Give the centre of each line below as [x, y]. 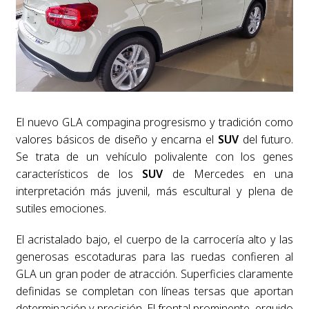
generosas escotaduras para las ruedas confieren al [154, 257]
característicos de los [79, 174]
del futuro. [268, 140]
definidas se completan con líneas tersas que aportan [154, 291]
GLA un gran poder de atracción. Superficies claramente [154, 274]
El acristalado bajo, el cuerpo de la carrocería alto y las [154, 240]
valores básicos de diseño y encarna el [117, 140]
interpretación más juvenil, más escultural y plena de [154, 191]
